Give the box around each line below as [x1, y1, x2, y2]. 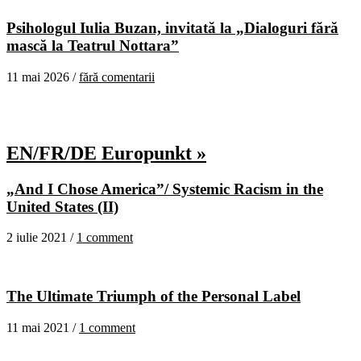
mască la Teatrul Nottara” [6, 37, 179, 54]
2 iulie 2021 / [6, 230, 77, 245]
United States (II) [6, 197, 118, 215]
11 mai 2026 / [6, 69, 79, 84]
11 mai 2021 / [6, 320, 79, 334]
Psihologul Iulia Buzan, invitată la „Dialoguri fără [6, 19, 338, 36]
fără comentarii [79, 69, 155, 84]
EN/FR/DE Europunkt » [6, 142, 206, 164]
